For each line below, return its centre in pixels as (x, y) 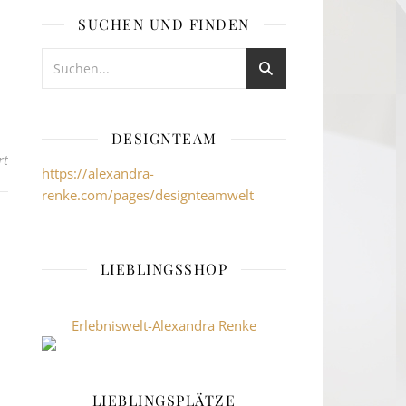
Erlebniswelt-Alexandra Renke (164, 325)
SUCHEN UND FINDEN (164, 24)
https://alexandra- (98, 173)
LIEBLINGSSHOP (164, 269)
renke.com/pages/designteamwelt (148, 195)
